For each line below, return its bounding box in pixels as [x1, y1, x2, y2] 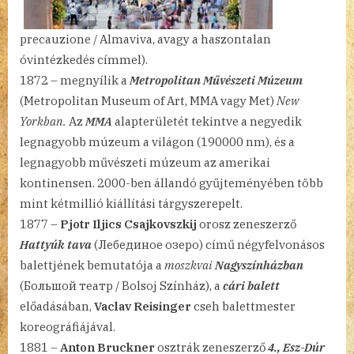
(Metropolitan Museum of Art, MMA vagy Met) [20, 92, 274, 108]
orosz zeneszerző [197, 216, 296, 232]
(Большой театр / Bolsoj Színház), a [20, 277, 220, 293]
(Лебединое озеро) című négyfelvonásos [92, 236, 325, 252]
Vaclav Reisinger [94, 298, 191, 314]
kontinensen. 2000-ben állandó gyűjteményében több [20, 175, 323, 190]
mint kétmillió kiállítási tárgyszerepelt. [20, 195, 243, 211]
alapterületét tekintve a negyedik [112, 113, 302, 129]
